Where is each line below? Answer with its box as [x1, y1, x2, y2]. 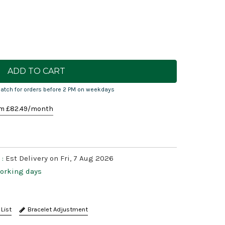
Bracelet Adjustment [28, 205, 88, 213]
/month [28, 104, 53, 114]
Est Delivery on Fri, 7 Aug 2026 [6, 154, 114, 163]
